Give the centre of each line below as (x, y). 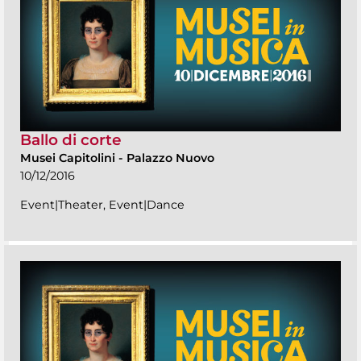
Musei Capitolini (69, 158)
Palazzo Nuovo (170, 158)
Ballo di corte (71, 139)
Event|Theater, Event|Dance (102, 204)
